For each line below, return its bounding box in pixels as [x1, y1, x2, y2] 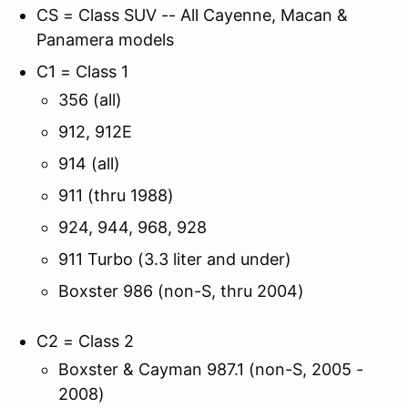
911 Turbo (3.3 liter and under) [58, 249, 291, 269]
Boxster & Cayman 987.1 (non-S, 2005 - [58, 359, 363, 379]
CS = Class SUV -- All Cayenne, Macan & [36, 5, 348, 25]
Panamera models [36, 29, 174, 49]
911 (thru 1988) [58, 185, 174, 205]
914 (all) [58, 153, 120, 173]
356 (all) [58, 89, 122, 109]
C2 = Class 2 [36, 331, 134, 351]
